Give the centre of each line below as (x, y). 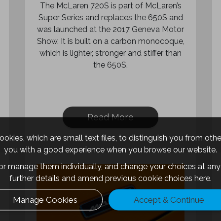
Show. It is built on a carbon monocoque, (110, 41)
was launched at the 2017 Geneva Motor (110, 29)
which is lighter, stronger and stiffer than (110, 53)
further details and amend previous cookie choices (102, 178)
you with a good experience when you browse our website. (110, 149)
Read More (110, 117)
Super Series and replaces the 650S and (110, 18)
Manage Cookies (45, 199)
